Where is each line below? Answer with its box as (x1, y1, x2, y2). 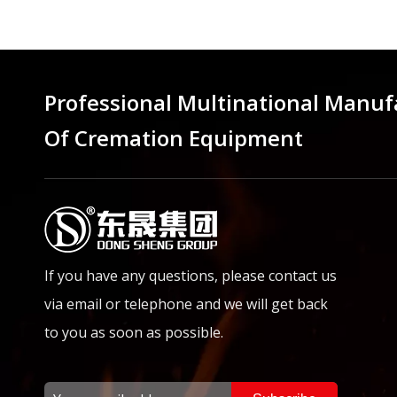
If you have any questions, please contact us (44, 266, 337, 286)
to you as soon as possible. (44, 323, 223, 343)
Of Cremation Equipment (44, 123, 303, 153)
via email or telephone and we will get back (44, 294, 328, 315)
